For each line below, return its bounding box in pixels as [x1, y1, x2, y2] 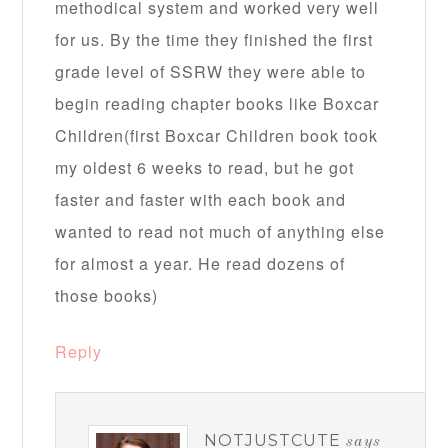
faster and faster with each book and [55, 188, 347, 212]
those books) [55, 284, 159, 308]
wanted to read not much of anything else [55, 220, 386, 244]
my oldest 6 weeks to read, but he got [55, 156, 355, 180]
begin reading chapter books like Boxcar [55, 92, 380, 116]
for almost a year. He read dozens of [55, 252, 346, 276]
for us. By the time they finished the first [55, 28, 374, 52]
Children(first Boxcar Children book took [55, 124, 379, 148]
